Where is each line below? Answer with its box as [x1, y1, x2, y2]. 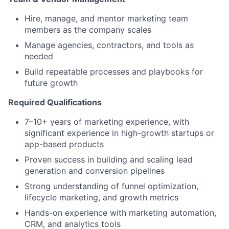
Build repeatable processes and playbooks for [25, 66, 203, 77]
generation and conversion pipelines [25, 165, 165, 176]
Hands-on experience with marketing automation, [25, 207, 216, 218]
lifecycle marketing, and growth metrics [25, 192, 178, 202]
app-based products [25, 139, 104, 149]
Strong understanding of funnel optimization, [25, 180, 198, 191]
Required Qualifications [8, 97, 102, 107]
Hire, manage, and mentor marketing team [25, 13, 188, 24]
